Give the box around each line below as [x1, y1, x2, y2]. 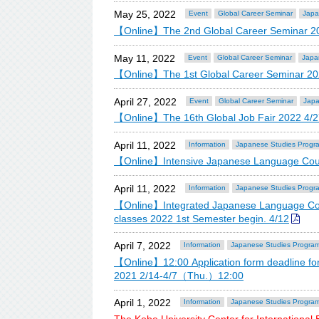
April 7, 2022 [114, 240, 171, 252]
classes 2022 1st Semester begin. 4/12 [114, 212, 289, 224]
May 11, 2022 [114, 52, 175, 64]
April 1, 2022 [114, 297, 171, 309]
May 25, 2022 [114, 9, 176, 21]
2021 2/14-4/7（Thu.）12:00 [114, 269, 244, 281]
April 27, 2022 [114, 95, 177, 108]
